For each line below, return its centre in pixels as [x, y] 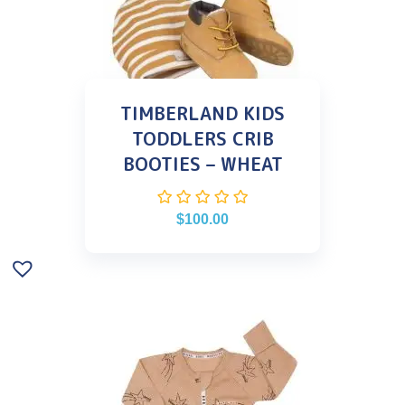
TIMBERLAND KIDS [202, 113]
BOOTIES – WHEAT [202, 163]
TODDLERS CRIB [202, 138]
